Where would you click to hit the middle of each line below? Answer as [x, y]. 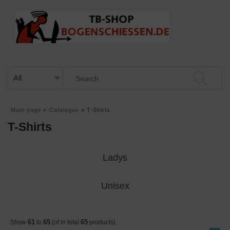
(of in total [65, 222]
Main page [26, 110]
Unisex [115, 186]
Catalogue [64, 110]
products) [102, 222]
